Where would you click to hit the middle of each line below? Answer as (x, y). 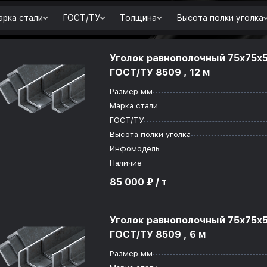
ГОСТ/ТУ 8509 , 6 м (158, 235)
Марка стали (134, 106)
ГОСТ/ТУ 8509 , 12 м (160, 72)
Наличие (126, 163)
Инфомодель (135, 149)
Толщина (138, 18)
